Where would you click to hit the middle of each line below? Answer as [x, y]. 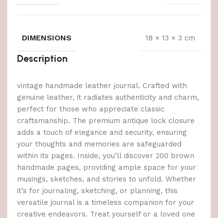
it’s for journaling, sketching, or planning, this [97, 191]
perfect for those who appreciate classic [91, 109]
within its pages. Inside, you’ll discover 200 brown [106, 156]
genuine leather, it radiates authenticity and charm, [108, 98]
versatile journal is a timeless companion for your [106, 203]
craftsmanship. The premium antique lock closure [106, 121]
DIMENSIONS [47, 38]
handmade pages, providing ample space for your [107, 168]
